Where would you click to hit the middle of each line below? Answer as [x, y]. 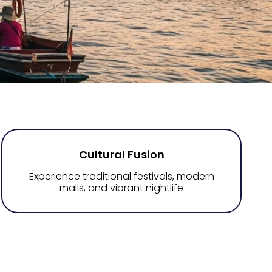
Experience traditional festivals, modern [121, 176]
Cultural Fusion [121, 155]
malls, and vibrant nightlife [121, 188]
